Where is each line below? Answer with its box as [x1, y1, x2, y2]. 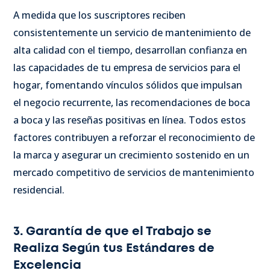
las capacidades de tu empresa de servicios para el [13, 60, 240, 74]
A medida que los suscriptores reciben [13, 8, 186, 22]
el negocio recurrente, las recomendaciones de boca [13, 95, 250, 109]
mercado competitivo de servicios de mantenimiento [13, 165, 254, 179]
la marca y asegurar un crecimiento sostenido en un [13, 148, 250, 162]
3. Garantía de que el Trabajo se [13, 225, 212, 237]
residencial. [13, 183, 64, 196]
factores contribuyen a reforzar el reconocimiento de [13, 130, 255, 144]
